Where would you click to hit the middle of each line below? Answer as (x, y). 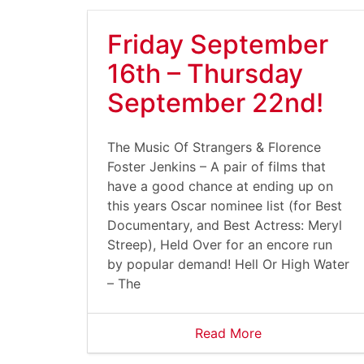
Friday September (218, 44)
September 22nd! (215, 103)
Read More (228, 333)
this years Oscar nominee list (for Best (225, 206)
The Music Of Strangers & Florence (214, 147)
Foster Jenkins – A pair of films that (217, 167)
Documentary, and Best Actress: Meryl (225, 225)
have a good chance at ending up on (220, 186)
